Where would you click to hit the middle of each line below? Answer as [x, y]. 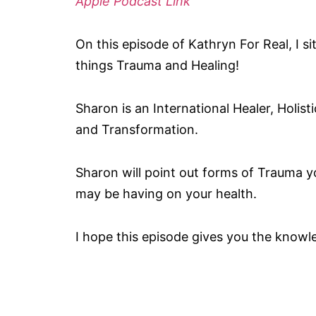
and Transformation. [137, 129]
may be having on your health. [166, 194]
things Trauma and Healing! [157, 65]
